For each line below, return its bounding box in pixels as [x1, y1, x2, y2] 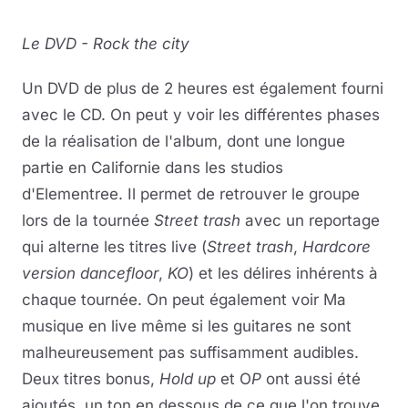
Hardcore [302, 238, 371, 256]
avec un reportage [240, 211, 380, 229]
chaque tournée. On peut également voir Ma [22, 291, 346, 309]
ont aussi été [261, 370, 361, 388]
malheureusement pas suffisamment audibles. [22, 343, 359, 362]
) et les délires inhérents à [189, 264, 378, 282]
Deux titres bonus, [22, 370, 159, 388]
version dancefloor [22, 264, 158, 282]
